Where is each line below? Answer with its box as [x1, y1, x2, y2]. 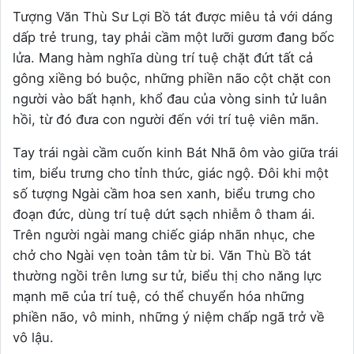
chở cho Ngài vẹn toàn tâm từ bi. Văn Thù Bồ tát [13, 247, 311, 264]
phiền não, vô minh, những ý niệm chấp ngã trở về [13, 309, 325, 326]
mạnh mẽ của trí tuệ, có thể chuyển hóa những [13, 288, 304, 305]
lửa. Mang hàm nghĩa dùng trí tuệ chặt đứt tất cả [13, 50, 313, 66]
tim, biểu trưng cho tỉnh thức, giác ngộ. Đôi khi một [13, 165, 329, 182]
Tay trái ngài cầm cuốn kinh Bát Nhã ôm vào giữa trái [13, 145, 338, 161]
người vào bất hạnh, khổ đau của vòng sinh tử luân [13, 91, 327, 107]
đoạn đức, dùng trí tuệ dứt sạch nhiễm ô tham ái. [13, 206, 315, 223]
